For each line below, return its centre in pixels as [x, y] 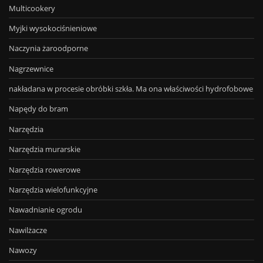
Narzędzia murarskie [45, 149]
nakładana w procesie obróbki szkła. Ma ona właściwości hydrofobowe [131, 89]
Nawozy [23, 250]
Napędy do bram [38, 109]
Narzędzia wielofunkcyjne [53, 189]
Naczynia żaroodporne [48, 48]
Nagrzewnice [31, 68]
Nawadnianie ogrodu [45, 210]
